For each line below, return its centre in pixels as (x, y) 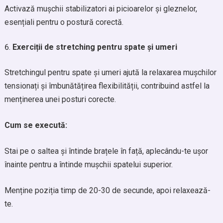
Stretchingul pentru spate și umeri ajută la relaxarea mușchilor (110, 72)
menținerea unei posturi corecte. (60, 99)
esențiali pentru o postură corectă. (64, 22)
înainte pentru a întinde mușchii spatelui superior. (88, 165)
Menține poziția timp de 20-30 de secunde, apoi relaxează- (107, 190)
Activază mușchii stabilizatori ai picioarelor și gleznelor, (101, 9)
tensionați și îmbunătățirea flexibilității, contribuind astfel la (107, 86)
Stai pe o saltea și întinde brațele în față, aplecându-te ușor (106, 151)
